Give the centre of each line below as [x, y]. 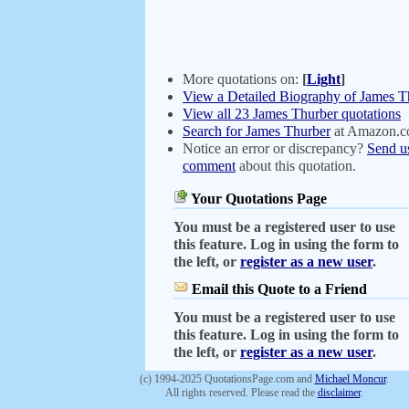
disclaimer [339, 393]
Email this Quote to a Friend [279, 289]
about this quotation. [296, 166]
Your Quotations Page [257, 199]
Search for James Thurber [257, 131]
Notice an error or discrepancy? [275, 148]
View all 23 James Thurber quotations [292, 114]
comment [209, 166]
